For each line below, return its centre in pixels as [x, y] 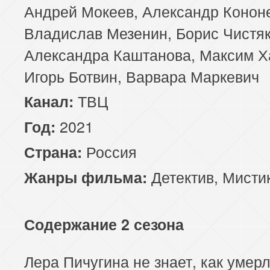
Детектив [183, 176]
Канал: [51, 101]
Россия [109, 151]
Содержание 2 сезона [104, 224]
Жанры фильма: [86, 177]
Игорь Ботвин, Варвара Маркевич [142, 76]
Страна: [53, 152]
